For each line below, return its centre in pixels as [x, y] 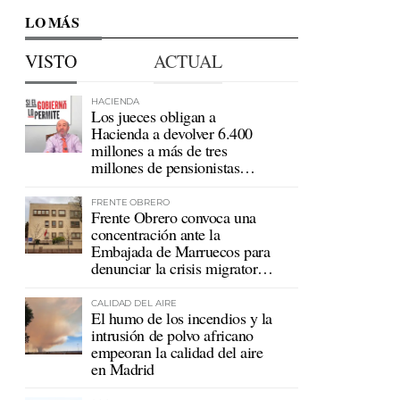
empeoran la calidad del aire [177, 351]
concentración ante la [156, 234]
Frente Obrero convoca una [174, 217]
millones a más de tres [159, 150]
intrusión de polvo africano [172, 334]
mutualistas [126, 184]
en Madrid [123, 368]
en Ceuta [118, 285]
